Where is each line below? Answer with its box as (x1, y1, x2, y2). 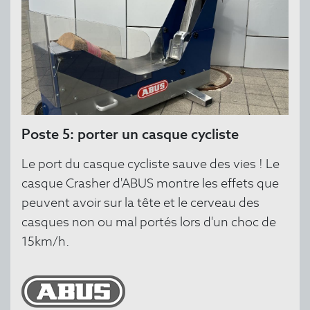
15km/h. (21, 232, 69, 249)
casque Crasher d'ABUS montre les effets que (21, 174, 279, 191)
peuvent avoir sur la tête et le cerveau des (21, 194, 259, 210)
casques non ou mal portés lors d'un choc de (21, 213, 276, 230)
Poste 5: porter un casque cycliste (21, 125, 239, 143)
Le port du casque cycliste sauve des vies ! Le (21, 155, 280, 172)
